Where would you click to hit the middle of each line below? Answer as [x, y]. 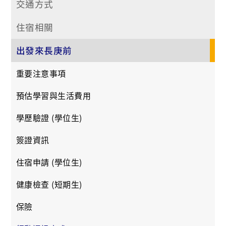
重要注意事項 [41, 73]
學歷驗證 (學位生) [49, 117]
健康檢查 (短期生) [49, 184]
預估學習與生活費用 [54, 95]
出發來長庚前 [44, 50]
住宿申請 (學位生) [49, 162]
